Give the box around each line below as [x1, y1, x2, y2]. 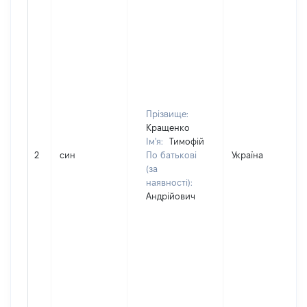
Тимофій [169, 136, 204, 146]
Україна [232, 150, 263, 160]
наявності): [146, 177, 193, 187]
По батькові [146, 150, 197, 160]
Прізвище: [146, 109, 188, 119]
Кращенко [146, 123, 190, 132]
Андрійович [146, 191, 195, 201]
